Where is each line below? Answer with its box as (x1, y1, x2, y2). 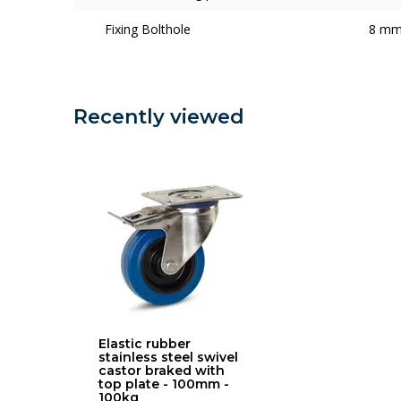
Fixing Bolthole (105, 21, 191, 38)
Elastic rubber (98, 336, 191, 352)
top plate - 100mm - (98, 376, 229, 392)
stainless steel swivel (98, 349, 238, 365)
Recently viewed (73, 105, 244, 129)
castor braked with (98, 363, 225, 379)
